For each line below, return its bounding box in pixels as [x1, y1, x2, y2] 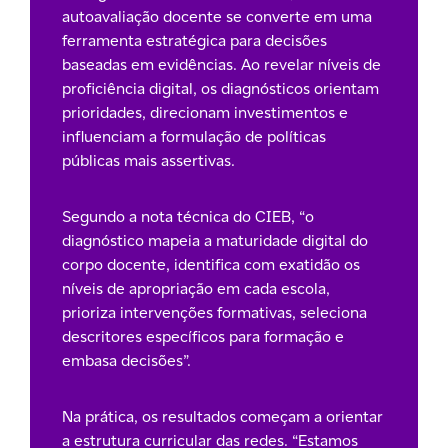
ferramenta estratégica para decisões [62, 29, 327, 51]
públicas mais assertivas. [62, 149, 235, 171]
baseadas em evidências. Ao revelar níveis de [62, 53, 381, 75]
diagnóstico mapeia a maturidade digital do [62, 229, 368, 251]
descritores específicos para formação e [62, 325, 344, 347]
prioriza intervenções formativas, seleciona [62, 301, 367, 323]
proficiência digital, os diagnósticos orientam [62, 77, 379, 99]
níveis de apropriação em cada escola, [62, 277, 330, 299]
